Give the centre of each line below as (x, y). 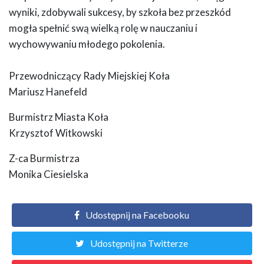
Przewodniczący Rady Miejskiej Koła (89, 76)
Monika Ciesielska (49, 174)
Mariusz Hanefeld (48, 92)
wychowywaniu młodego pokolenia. (87, 44)
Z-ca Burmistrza (44, 159)
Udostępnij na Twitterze (139, 243)
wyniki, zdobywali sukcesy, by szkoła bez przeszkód (120, 12)
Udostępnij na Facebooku (137, 215)
